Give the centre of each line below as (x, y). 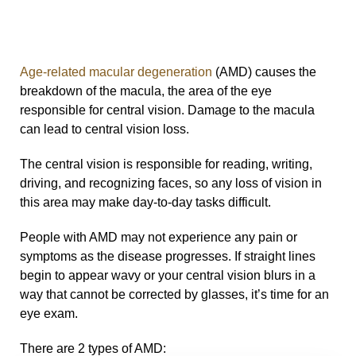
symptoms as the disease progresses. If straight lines (168, 256)
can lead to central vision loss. (104, 129)
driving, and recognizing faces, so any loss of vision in (171, 183)
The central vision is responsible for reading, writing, (166, 164)
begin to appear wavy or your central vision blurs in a (168, 275)
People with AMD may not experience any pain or (159, 237)
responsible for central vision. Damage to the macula (167, 110)
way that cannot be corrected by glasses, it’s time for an (174, 294)
